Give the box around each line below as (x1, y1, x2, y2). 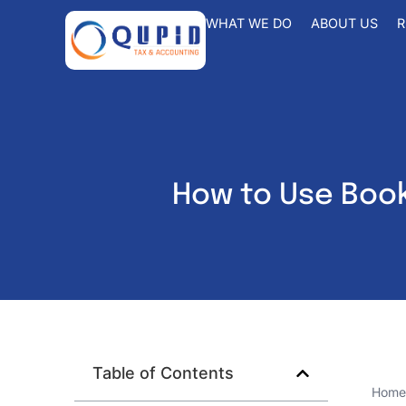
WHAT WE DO (206, 14, 292, 31)
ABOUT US (310, 14, 378, 31)
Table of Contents (92, 363, 234, 382)
